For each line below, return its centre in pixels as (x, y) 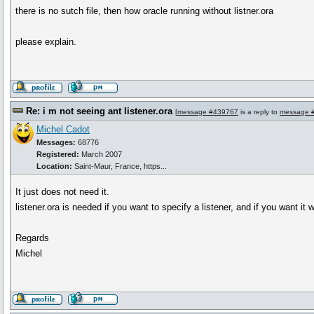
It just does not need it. (63, 192)
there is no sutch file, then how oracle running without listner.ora (145, 11)
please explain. (46, 42)
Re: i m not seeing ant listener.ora (99, 111)
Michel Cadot (63, 129)
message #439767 (208, 112)
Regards (33, 238)
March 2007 (101, 154)
